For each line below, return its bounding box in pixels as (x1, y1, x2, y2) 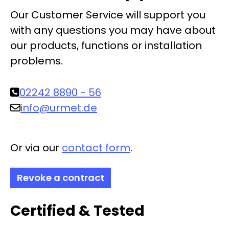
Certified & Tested (10, 201, 145, 221)
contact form (62, 141, 130, 155)
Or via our (10, 141, 62, 155)
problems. (10, 54, 63, 68)
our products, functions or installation (10, 38, 202, 53)
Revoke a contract (17, 171, 104, 185)
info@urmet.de (20, 101, 97, 116)
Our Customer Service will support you (10, 8, 205, 22)
